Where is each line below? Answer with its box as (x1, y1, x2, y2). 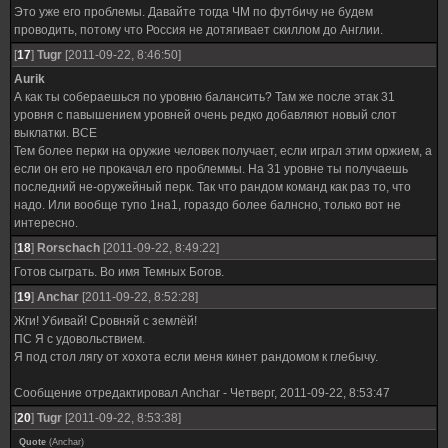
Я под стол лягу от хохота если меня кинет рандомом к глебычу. (14, 350, 378, 364)
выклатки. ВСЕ (14, 126, 97, 140)
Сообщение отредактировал (14, 386, 181, 400)
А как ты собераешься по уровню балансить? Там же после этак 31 (14, 90, 395, 104)
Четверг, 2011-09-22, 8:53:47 (230, 386, 390, 400)
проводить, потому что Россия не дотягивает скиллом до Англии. (14, 23, 383, 37)
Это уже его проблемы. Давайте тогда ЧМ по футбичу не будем (14, 5, 373, 19)
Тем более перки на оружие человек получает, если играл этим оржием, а (14, 144, 432, 158)
